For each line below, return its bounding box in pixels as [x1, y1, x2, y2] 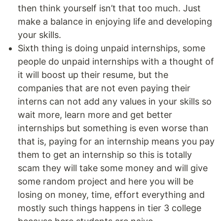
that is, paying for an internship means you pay [18, 136, 215, 147]
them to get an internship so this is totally [18, 149, 192, 160]
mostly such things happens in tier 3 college [18, 202, 201, 213]
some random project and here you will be [18, 176, 193, 186]
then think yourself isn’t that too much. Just [18, 2, 201, 13]
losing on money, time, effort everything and [18, 189, 205, 200]
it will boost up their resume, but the [18, 69, 168, 80]
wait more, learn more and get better [18, 109, 172, 120]
